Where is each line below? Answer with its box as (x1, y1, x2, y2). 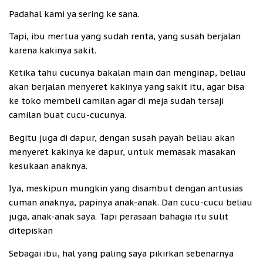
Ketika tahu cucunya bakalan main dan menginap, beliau (9, 67, 246, 79)
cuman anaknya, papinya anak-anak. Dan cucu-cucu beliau (9, 197, 252, 208)
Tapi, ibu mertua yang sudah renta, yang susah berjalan (9, 30, 241, 42)
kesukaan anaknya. (9, 160, 87, 171)
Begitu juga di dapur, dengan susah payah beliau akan (9, 131, 235, 143)
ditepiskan (9, 225, 55, 237)
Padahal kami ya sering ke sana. (9, 8, 139, 19)
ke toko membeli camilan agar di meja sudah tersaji (9, 95, 224, 107)
